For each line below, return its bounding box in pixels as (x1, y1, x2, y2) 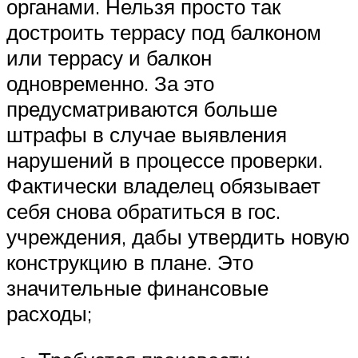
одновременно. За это (6, 70, 214, 97)
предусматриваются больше (6, 96, 277, 122)
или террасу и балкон (6, 45, 212, 71)
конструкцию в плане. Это (6, 249, 253, 276)
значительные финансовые (6, 275, 268, 301)
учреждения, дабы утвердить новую (6, 224, 350, 250)
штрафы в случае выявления (6, 121, 287, 148)
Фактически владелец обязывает (6, 173, 320, 199)
